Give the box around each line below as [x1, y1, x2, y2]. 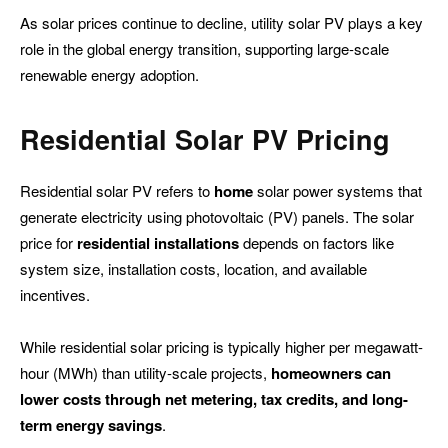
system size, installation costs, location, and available [20, 257, 367, 279]
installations [154, 231, 239, 254]
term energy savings [20, 413, 162, 436]
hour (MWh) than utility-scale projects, [20, 361, 271, 383]
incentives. [20, 283, 90, 305]
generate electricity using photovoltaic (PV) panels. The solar [20, 205, 414, 227]
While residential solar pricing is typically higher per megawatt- [20, 335, 423, 357]
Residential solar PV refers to [20, 179, 214, 201]
